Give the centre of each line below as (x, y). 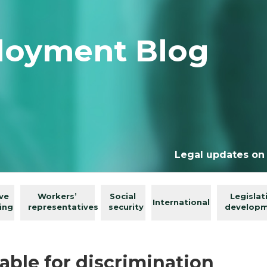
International (181, 202)
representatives (63, 207)
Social (122, 196)
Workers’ (57, 196)
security (126, 207)
